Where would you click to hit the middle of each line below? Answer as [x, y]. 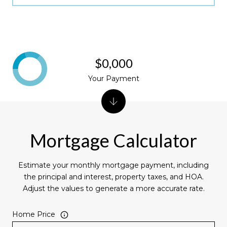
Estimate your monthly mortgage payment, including [113, 165]
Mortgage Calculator [113, 141]
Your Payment [113, 79]
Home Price [34, 215]
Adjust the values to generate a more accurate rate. [113, 189]
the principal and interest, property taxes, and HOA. [113, 177]
